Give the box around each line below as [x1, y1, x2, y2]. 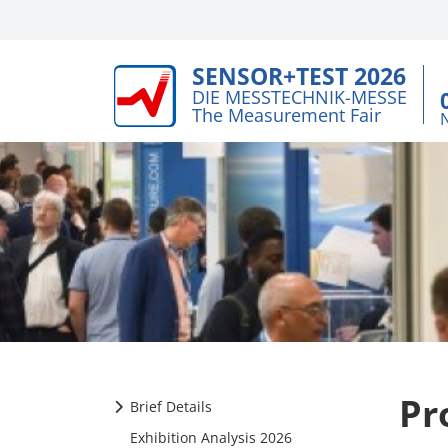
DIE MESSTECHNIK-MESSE [192, 85, 407, 109]
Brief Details [130, 397, 212, 416]
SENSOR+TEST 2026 [192, 60, 406, 92]
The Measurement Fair [192, 103, 381, 127]
